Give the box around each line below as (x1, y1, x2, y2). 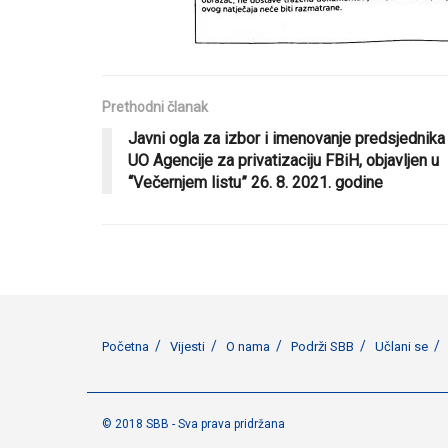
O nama (226, 338, 270, 354)
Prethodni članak (102, 98, 208, 115)
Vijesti (170, 338, 205, 354)
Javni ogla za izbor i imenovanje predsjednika (128, 128, 445, 148)
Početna (102, 338, 149, 354)
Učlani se (375, 338, 428, 354)
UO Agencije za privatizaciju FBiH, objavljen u (128, 150, 439, 170)
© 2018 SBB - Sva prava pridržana (102, 416, 285, 431)
